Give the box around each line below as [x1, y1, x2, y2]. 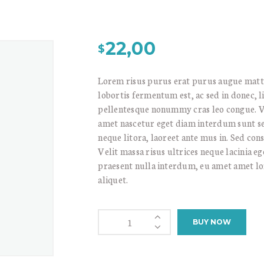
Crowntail [98, 208, 138, 221]
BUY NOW [192, 217, 231, 227]
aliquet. [98, 173, 128, 186]
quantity [98, 238, 133, 251]
